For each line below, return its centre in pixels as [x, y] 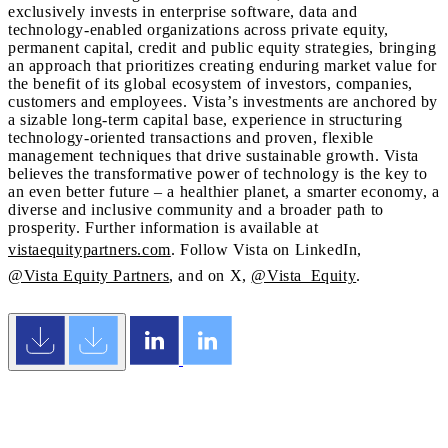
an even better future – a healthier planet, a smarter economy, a [224, 192]
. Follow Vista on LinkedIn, [268, 250]
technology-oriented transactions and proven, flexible [191, 138]
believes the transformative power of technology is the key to [218, 174]
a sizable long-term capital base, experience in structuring [205, 120]
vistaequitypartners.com [89, 250]
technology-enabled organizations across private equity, [199, 30]
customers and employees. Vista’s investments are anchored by [223, 102]
